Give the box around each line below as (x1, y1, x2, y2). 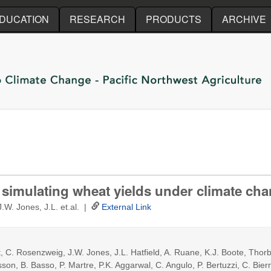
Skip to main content (77, 4, 165, 15)
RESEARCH (70, 12, 125, 26)
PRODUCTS (146, 12, 201, 26)
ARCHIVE (222, 12, 266, 26)
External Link (102, 202, 151, 212)
